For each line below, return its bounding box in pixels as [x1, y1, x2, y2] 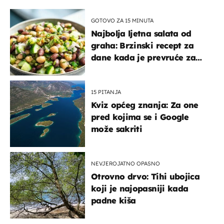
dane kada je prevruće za [91, 52, 196, 62]
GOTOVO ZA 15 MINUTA [91, 16, 153, 24]
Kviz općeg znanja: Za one [91, 99, 198, 110]
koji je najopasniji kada [91, 183, 188, 193]
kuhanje [91, 64, 124, 74]
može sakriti [91, 123, 142, 134]
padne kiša [91, 195, 136, 205]
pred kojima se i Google [91, 111, 188, 122]
